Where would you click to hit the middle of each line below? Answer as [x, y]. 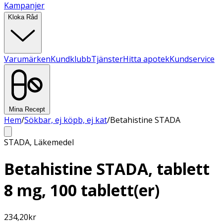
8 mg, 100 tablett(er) [82, 190]
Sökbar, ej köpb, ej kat [66, 120]
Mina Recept [27, 109]
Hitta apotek [146, 59]
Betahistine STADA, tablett [107, 169]
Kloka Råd [23, 17]
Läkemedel [54, 142]
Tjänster [107, 59]
